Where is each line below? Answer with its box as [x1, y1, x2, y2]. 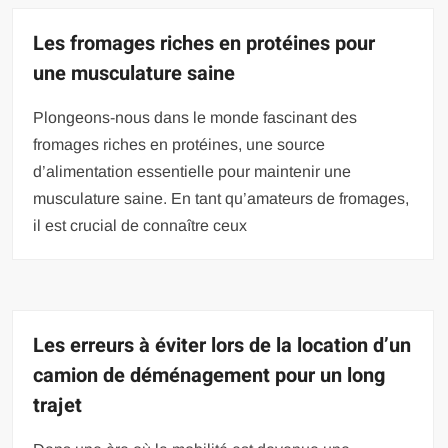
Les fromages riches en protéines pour [33, 29, 376, 59]
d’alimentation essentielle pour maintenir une [33, 163, 352, 181]
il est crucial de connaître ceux [33, 217, 248, 235]
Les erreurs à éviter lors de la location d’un [33, 331, 412, 361]
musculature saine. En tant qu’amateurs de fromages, [33, 190, 410, 208]
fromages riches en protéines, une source [33, 136, 326, 154]
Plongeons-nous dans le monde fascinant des [33, 109, 358, 127]
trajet [33, 391, 83, 421]
